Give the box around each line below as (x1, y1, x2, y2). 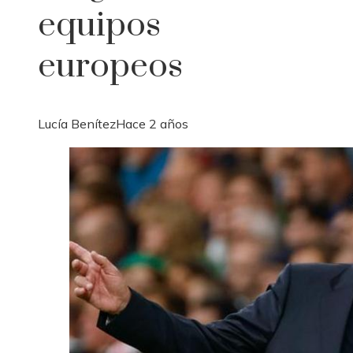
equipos (38, 4, 161, 47)
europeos (38, 45, 183, 88)
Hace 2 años (116, 116, 188, 132)
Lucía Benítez (38, 116, 116, 132)
